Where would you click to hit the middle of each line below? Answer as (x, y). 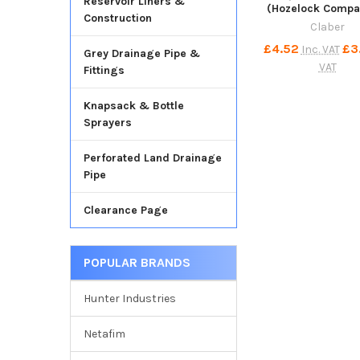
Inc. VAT (320, 49)
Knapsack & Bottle (133, 106)
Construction (117, 18)
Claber (328, 27)
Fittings (104, 71)
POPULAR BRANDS (137, 263)
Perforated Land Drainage (152, 158)
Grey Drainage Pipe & (141, 54)
